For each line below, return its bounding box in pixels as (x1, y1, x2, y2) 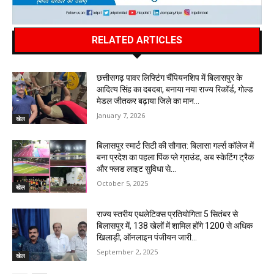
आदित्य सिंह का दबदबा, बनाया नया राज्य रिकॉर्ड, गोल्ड (97, 84, 254, 94)
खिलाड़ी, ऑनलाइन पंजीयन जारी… (97, 232, 198, 242)
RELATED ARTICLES (92, 34, 182, 46)
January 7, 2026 (97, 110, 146, 120)
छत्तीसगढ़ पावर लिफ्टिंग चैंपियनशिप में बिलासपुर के (97, 72, 243, 83)
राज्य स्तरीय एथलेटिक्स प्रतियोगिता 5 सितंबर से (97, 209, 239, 219)
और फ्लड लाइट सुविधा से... (97, 164, 177, 174)
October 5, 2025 (97, 179, 149, 188)
